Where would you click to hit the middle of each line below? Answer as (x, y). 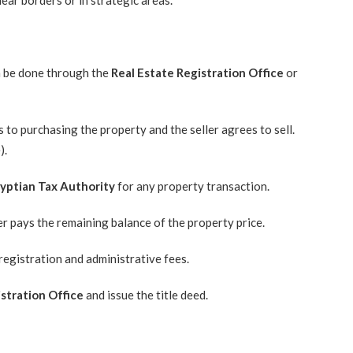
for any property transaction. (192, 186)
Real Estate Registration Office (197, 72)
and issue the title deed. (145, 295)
